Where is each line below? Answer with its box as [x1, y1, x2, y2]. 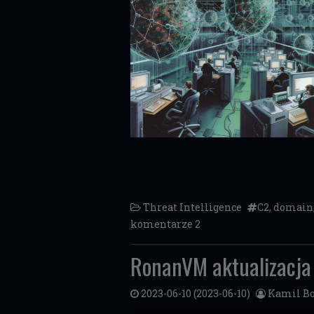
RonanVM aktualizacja [130, 250, 311, 282]
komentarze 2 [130, 217, 200, 231]
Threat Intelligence [143, 200, 242, 214]
